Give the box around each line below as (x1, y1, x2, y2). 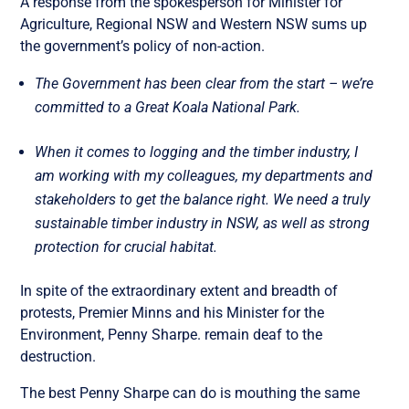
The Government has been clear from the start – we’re (35, 74, 374, 92)
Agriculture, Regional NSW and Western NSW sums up (20, 15, 368, 33)
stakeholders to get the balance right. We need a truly (35, 190, 371, 208)
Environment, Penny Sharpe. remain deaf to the (20, 325, 323, 343)
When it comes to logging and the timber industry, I (35, 142, 359, 161)
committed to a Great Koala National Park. (35, 98, 301, 116)
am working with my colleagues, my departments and (35, 166, 373, 184)
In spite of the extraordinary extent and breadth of (20, 281, 339, 299)
